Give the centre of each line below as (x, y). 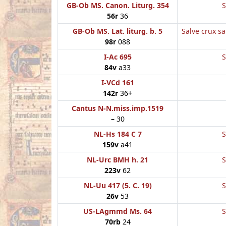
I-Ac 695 (118, 56)
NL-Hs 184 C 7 (118, 134)
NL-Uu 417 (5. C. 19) (118, 185)
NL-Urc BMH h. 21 (118, 159)
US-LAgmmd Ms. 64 (118, 211)
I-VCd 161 (118, 82)
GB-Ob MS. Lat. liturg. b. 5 (118, 31)
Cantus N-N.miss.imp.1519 (118, 108)
